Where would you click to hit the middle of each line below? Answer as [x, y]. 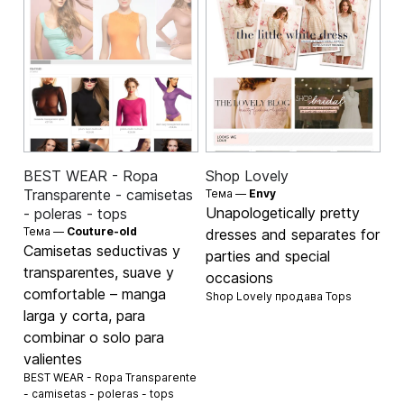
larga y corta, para [85, 315]
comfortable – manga [95, 294]
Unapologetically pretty [283, 212]
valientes [53, 358]
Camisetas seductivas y [102, 250]
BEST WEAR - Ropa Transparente [110, 377]
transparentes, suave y [99, 272]
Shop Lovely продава [266, 296]
